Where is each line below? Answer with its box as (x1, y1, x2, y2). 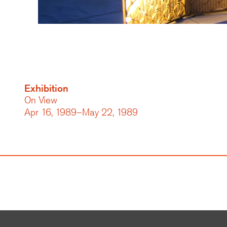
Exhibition (24, 82, 68, 94)
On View (24, 94, 57, 106)
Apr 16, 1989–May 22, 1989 (24, 106, 138, 119)
